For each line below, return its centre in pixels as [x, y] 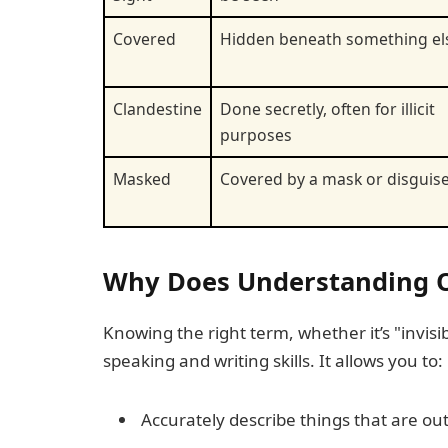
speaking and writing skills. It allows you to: [273, 361]
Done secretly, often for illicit [327, 108]
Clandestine [157, 108]
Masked [142, 178]
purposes [256, 134]
